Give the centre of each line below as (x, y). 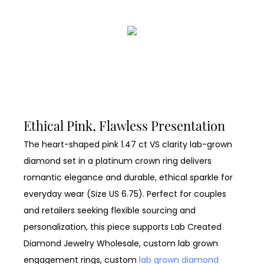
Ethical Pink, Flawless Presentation (126, 125)
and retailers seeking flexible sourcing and (110, 211)
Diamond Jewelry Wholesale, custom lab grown (121, 244)
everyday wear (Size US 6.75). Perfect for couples (125, 194)
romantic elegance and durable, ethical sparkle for (128, 178)
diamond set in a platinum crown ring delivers (118, 161)
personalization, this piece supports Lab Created (123, 227)
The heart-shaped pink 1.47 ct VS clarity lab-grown (128, 145)
